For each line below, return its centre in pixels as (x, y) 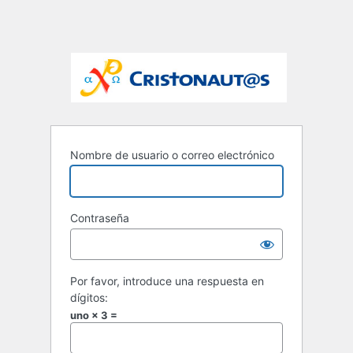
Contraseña (100, 218)
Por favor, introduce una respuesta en (167, 281)
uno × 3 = (94, 316)
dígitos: (89, 298)
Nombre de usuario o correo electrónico (172, 155)
